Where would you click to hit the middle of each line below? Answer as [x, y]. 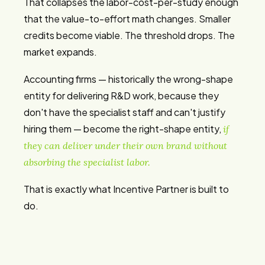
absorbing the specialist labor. [87, 162]
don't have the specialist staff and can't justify [125, 112]
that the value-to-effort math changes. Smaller [127, 19]
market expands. [60, 52]
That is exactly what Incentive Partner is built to [126, 189]
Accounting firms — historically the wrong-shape [128, 79]
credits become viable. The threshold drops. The [129, 35]
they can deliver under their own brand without [125, 146]
